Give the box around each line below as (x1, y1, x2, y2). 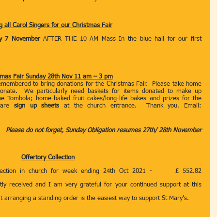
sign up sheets (14, 103, 64, 109)
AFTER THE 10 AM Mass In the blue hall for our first (43, 36, 202, 42)
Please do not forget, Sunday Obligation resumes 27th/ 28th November (6, 127, 201, 134)
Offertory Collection (21, 155, 75, 161)
